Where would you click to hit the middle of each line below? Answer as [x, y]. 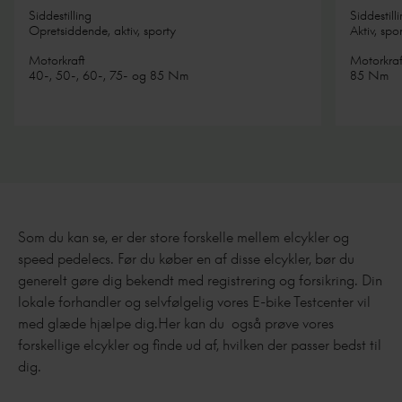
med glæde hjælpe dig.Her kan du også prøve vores [176, 323]
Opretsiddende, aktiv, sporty [102, 30]
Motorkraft [57, 59]
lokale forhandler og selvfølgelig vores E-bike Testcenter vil [194, 301]
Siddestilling [60, 14]
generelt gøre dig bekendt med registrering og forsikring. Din [200, 280]
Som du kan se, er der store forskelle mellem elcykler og [184, 236]
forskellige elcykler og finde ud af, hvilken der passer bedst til [200, 344]
